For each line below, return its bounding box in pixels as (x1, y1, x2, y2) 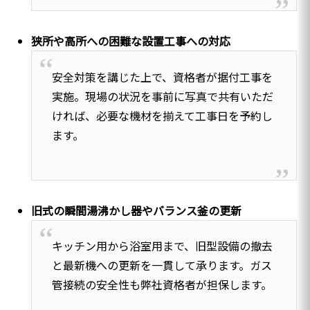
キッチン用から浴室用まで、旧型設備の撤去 (51, 237, 273, 255)
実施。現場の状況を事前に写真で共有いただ (51, 87, 273, 104)
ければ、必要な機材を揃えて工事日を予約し (51, 107, 273, 124)
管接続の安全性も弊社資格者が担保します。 (51, 276, 272, 293)
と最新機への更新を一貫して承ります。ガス (51, 257, 272, 274)
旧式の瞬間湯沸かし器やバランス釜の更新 (31, 201, 242, 219)
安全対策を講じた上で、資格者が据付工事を (51, 68, 273, 85)
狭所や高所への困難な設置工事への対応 (31, 33, 231, 50)
